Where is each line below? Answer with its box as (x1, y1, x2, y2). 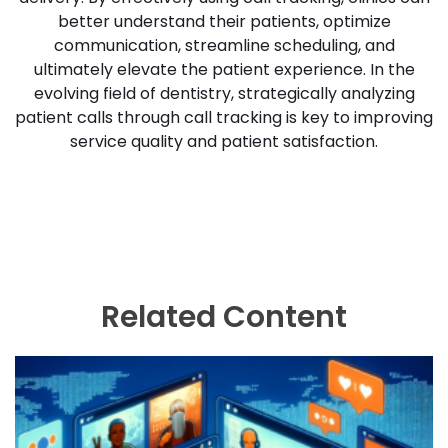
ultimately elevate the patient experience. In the (33, 57, 415, 81)
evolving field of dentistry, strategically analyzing (33, 81, 415, 105)
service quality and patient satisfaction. (70, 129, 378, 153)
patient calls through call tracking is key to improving (15, 105, 433, 129)
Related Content (101, 295, 347, 338)
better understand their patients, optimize (57, 9, 391, 33)
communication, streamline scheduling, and (53, 33, 395, 57)
